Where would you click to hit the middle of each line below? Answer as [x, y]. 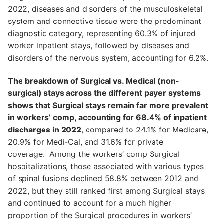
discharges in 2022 [44, 130]
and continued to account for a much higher [89, 203]
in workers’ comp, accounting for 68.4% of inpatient [107, 118]
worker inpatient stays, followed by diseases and [99, 45]
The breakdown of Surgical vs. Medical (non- [94, 81]
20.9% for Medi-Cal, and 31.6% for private [86, 142]
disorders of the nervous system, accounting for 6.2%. [108, 57]
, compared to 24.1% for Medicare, [145, 130]
